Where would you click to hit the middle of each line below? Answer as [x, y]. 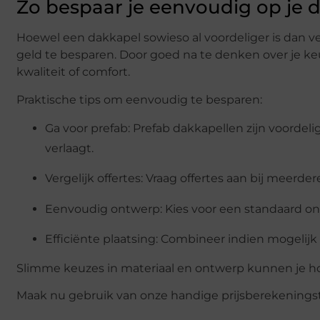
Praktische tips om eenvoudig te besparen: [139, 99]
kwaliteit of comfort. [73, 72]
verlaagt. [69, 149]
